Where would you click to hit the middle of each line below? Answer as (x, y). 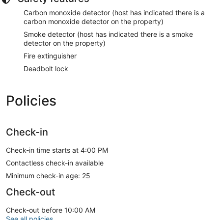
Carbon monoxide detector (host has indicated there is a (114, 12)
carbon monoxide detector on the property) (94, 21)
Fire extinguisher (50, 55)
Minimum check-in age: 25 (48, 175)
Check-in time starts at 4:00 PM (57, 150)
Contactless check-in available (55, 163)
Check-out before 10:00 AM (51, 210)
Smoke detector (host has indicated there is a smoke (108, 34)
